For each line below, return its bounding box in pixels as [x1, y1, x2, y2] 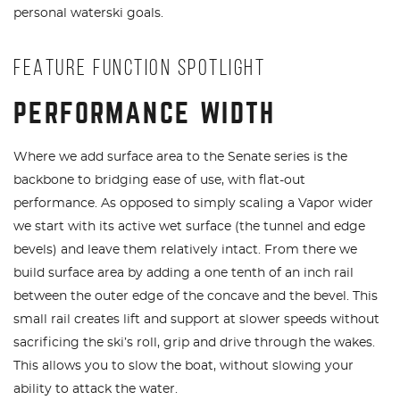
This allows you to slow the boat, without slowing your [13, 359, 354, 372]
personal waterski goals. [13, 6, 163, 20]
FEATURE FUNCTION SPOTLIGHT [13, 55, 265, 80]
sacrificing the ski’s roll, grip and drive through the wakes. [13, 336, 375, 349]
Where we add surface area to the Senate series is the [13, 150, 347, 163]
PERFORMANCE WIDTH [13, 100, 276, 129]
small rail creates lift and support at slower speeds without [13, 312, 379, 326]
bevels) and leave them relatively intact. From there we [13, 243, 357, 256]
